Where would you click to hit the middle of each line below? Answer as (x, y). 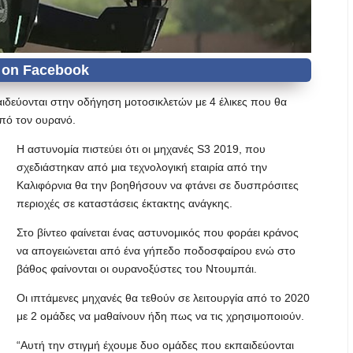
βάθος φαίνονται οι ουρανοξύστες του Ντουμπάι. (137, 269)
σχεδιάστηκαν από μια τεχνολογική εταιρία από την (142, 167)
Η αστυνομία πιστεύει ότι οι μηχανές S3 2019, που (141, 149)
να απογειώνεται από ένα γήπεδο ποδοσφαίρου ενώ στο (156, 251)
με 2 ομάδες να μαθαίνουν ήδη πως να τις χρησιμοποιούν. (160, 316)
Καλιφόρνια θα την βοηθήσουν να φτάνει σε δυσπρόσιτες (158, 185)
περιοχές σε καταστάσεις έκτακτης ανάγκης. (124, 203)
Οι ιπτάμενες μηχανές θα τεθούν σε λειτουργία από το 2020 (163, 298)
